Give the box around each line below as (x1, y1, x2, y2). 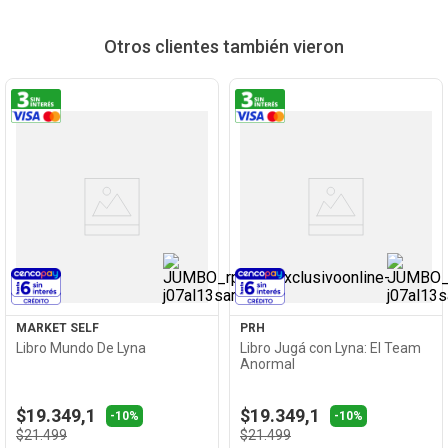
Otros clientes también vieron (104, 36, 344, 58)
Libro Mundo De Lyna (16, 340, 146, 357)
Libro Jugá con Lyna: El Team (240, 340, 421, 357)
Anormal (240, 356, 295, 373)
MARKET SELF (16, 321, 99, 336)
